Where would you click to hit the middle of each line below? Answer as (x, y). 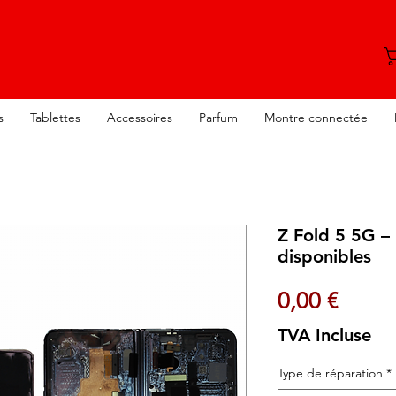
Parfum (218, 118)
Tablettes (55, 118)
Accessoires (140, 118)
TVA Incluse (324, 335)
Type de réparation (330, 373)
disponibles (324, 257)
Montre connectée (316, 118)
